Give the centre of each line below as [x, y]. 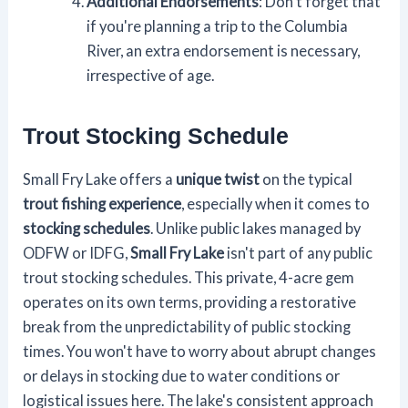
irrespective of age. [150, 75]
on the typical [306, 178]
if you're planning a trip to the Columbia [217, 25]
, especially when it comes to [276, 203]
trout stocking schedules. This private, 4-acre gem [189, 277]
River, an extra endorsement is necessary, [223, 50]
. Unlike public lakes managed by [256, 228]
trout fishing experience [102, 203]
